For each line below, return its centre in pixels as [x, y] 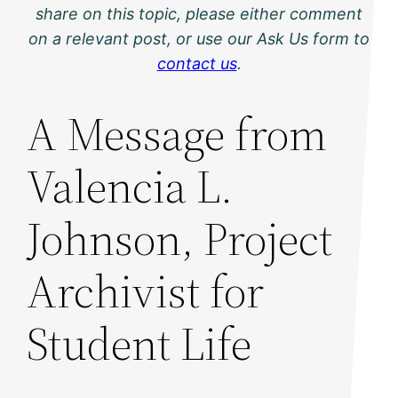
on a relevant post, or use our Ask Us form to [199, 39]
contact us [197, 64]
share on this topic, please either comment [199, 14]
